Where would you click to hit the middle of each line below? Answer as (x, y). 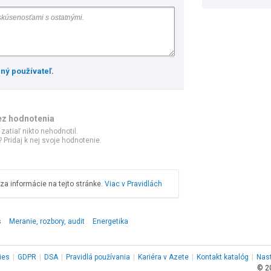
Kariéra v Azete (163, 257)
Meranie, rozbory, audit (47, 221)
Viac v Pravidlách (133, 184)
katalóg (235, 257)
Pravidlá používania (98, 257)
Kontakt (209, 257)
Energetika (110, 221)
